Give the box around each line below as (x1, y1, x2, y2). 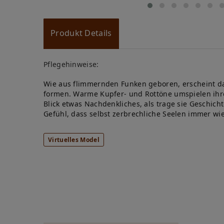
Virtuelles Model (48, 135, 99, 144)
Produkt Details (50, 27, 112, 39)
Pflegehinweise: (43, 59, 99, 69)
